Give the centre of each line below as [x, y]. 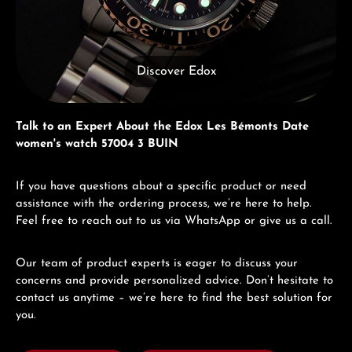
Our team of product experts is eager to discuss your [157, 263]
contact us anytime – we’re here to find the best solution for [174, 298]
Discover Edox [176, 71]
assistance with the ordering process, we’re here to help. [164, 203]
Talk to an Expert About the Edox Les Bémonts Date [162, 126]
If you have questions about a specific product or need [161, 186]
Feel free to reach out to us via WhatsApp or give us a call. [176, 221]
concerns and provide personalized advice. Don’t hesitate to [174, 280]
